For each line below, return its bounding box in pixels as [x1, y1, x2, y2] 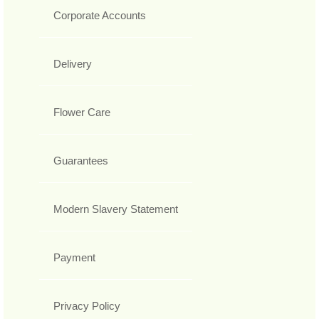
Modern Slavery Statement [53, 203, 178, 216]
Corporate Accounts [53, 9, 146, 22]
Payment [53, 251, 95, 264]
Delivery [53, 58, 92, 70]
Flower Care [53, 106, 110, 119]
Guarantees [53, 155, 108, 167]
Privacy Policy [53, 300, 120, 313]
